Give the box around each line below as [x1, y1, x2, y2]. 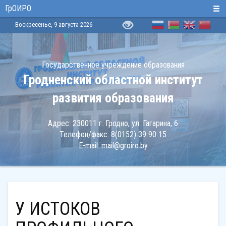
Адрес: [48, 119, 73, 128]
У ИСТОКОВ [15, 198, 25, 219]
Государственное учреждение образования [41, 60, 185, 70]
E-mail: [78, 141, 101, 150]
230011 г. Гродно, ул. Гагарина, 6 [73, 119, 178, 128]
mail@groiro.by [101, 141, 148, 150]
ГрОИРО [5, 4, 31, 13]
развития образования [52, 90, 174, 105]
